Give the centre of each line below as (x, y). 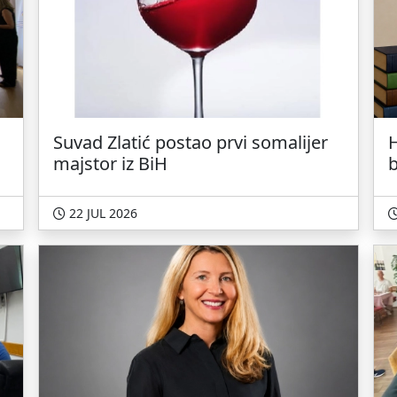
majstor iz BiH (111, 163)
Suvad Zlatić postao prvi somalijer (191, 142)
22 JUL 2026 (104, 213)
